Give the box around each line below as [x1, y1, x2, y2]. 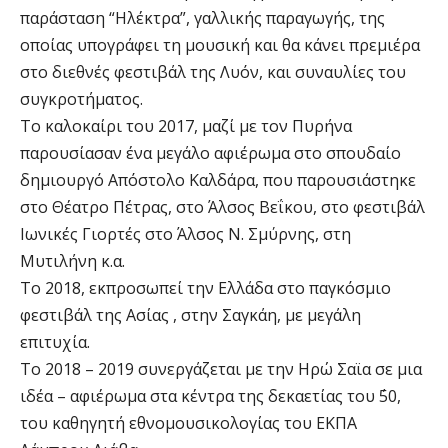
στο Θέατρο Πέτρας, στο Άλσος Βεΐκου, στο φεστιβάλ [20, 196, 425, 219]
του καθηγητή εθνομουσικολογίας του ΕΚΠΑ [20, 412, 357, 435]
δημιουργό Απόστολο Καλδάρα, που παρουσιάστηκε [20, 169, 416, 192]
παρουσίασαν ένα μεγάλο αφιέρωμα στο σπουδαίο [20, 142, 401, 165]
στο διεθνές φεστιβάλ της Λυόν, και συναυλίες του [20, 61, 406, 84]
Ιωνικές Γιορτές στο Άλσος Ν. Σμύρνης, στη [20, 223, 351, 246]
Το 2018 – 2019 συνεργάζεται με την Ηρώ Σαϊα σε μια [20, 358, 422, 381]
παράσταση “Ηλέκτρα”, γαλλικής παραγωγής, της [20, 7, 385, 30]
